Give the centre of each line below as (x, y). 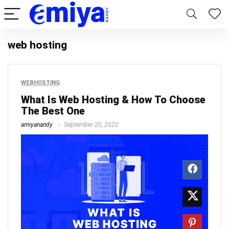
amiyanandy (37, 125)
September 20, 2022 (90, 125)
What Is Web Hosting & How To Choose (113, 100)
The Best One (53, 111)
